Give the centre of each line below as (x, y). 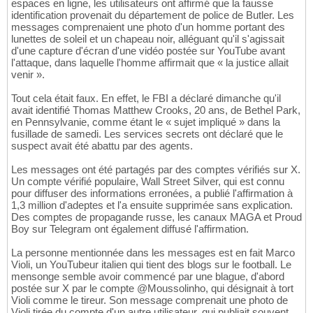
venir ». (28, 75)
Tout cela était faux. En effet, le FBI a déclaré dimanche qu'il (146, 99)
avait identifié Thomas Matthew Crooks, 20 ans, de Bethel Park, (156, 110)
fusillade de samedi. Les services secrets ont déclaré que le (147, 134)
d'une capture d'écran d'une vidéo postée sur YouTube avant (148, 51)
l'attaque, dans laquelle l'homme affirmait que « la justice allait (150, 63)
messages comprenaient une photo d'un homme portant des (148, 27)
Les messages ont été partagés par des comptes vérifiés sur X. (156, 170)
